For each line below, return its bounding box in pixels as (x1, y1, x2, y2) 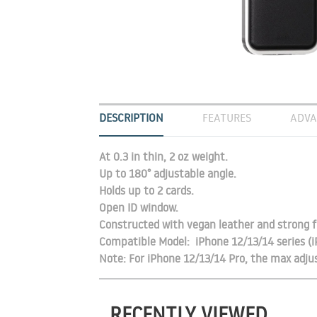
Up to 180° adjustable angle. (98, 166, 236, 180)
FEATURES (202, 110, 251, 125)
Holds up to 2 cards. (98, 183, 194, 197)
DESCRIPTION (98, 110, 163, 125)
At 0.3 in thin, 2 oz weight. (98, 149, 228, 163)
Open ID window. (98, 200, 178, 214)
